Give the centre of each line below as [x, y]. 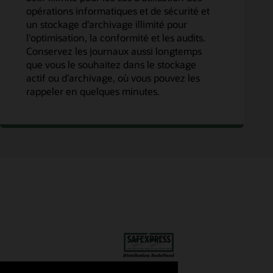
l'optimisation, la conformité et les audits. [115, 38]
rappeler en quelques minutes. [93, 91]
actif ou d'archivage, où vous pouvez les [113, 78]
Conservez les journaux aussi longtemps [114, 51]
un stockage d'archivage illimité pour [106, 24]
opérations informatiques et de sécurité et [118, 11]
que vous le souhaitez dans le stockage [111, 65]
